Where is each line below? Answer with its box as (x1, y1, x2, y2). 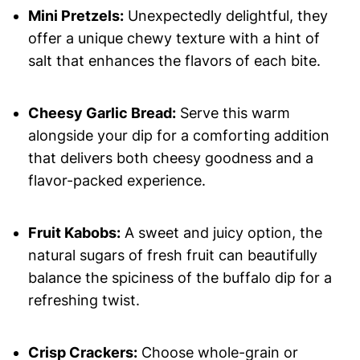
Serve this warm (175, 104, 290, 122)
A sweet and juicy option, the (120, 224, 322, 242)
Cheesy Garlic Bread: (27, 104, 176, 122)
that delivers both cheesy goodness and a (27, 149, 313, 167)
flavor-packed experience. (27, 172, 206, 190)
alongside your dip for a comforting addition (27, 127, 329, 145)
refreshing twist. (27, 292, 140, 309)
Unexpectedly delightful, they (123, 7, 328, 25)
